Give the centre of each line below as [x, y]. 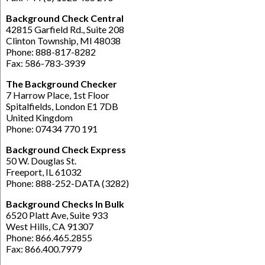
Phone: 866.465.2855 [49, 237]
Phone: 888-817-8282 [51, 51]
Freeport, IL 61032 [44, 172]
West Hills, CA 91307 [50, 226]
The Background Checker [62, 83]
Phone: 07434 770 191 [52, 128]
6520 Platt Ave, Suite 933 [57, 215]
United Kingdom [39, 117]
